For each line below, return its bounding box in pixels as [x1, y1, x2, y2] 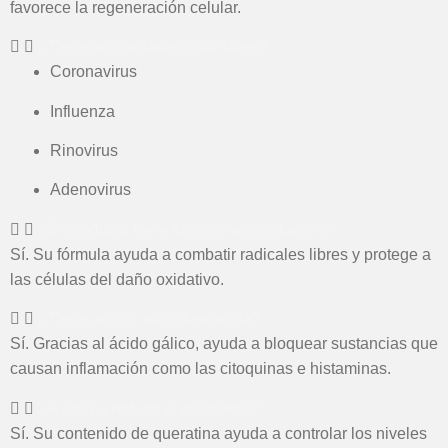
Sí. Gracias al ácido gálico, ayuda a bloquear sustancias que [10, 335, 438, 353]
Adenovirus [50, 181, 131, 199]
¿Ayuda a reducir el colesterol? [38, 399, 259, 417]
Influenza [50, 102, 115, 120]
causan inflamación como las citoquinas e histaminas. [10, 360, 391, 378]
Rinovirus [50, 141, 118, 159]
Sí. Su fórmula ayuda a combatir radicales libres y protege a [10, 245, 431, 263]
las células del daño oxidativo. [10, 270, 224, 288]
